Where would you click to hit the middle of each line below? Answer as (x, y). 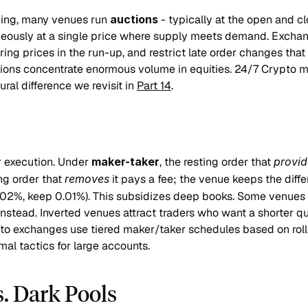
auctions (134, 19)
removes (87, 179)
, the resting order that (217, 162)
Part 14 (154, 86)
